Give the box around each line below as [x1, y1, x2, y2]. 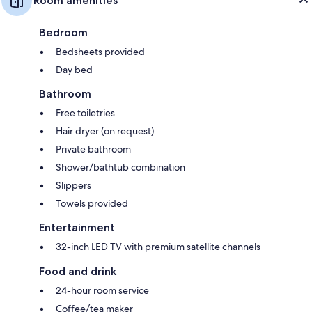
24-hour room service [56, 284, 149, 297]
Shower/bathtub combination [56, 161, 185, 174]
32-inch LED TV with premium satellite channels [56, 240, 260, 253]
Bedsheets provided [56, 45, 145, 58]
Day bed [56, 63, 93, 77]
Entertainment [39, 221, 115, 235]
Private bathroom [56, 143, 131, 156]
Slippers [56, 179, 91, 192]
